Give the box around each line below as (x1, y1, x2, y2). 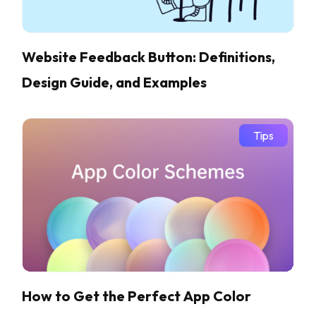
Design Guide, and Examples (22, 73, 207, 92)
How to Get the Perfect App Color (22, 287, 251, 305)
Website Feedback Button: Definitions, (22, 48, 275, 66)
